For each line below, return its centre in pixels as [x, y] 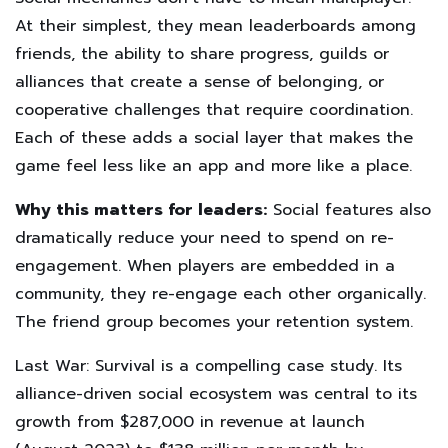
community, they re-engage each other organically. [220, 294]
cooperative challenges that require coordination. [214, 110]
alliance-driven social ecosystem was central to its [216, 394]
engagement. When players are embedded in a [205, 266]
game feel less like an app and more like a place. [213, 166]
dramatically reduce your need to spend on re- [204, 238]
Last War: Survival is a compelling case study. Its [208, 366]
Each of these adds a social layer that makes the [214, 138]
